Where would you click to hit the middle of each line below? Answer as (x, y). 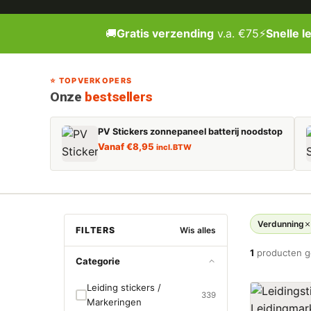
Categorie (98, 261)
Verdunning (281, 224)
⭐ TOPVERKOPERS (91, 81)
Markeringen (114, 302)
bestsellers (119, 97)
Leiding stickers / (124, 287)
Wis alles (198, 230)
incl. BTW (174, 147)
